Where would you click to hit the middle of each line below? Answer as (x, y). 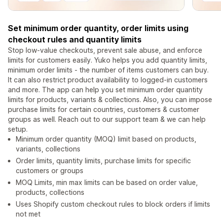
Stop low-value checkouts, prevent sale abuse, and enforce (105, 50)
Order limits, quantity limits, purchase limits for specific (103, 161)
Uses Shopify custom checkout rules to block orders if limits (113, 204)
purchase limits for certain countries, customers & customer (104, 110)
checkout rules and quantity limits (75, 40)
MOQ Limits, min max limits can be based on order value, (107, 183)
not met (28, 214)
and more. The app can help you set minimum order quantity (105, 90)
